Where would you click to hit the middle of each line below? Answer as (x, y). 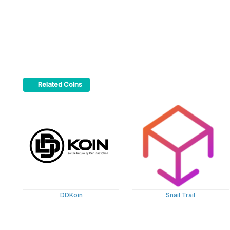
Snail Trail (181, 195)
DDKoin (71, 195)
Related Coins (60, 84)
